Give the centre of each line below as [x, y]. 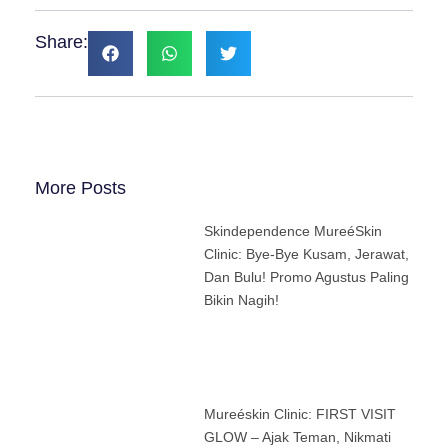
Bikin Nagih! [242, 299]
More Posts [80, 187]
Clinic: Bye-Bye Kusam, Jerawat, [307, 253]
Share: [61, 41]
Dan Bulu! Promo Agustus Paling [307, 276]
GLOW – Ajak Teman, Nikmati [298, 436]
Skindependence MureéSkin [293, 230]
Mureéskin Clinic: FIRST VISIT [300, 413]
